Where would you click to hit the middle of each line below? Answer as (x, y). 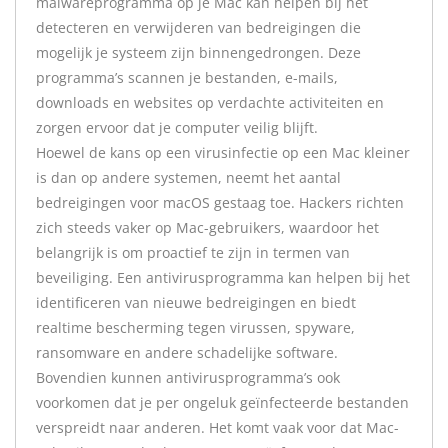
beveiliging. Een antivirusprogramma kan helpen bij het (223, 277)
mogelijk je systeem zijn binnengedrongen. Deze (198, 52)
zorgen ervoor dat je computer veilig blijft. (177, 127)
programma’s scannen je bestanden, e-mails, (187, 77)
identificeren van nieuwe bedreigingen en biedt (196, 302)
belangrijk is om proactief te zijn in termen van (193, 252)
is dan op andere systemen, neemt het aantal (188, 177)
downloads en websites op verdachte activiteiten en (210, 102)
